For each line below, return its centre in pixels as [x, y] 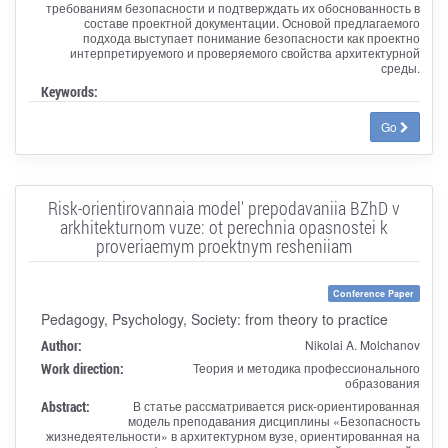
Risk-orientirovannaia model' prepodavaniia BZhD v [224, 207]
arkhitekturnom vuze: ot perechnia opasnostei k [224, 226]
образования [382, 382]
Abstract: [65, 406]
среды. [400, 67]
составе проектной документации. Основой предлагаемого [251, 22]
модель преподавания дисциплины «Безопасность [273, 420]
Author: [61, 345]
